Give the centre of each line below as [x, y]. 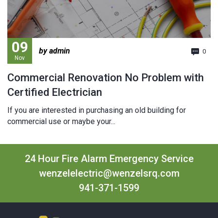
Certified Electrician [55, 92]
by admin [54, 51]
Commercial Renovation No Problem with [106, 78]
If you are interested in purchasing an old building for [97, 110]
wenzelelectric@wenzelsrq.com [109, 173]
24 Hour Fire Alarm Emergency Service [109, 159]
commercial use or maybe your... [61, 122]
